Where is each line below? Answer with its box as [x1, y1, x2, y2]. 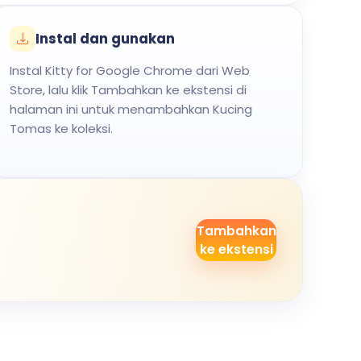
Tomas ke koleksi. [10, 120, 114, 137]
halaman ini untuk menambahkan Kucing [10, 101, 253, 118]
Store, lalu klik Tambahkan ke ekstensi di [10, 81, 247, 98]
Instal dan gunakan [35, 29, 176, 48]
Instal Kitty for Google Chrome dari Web [10, 62, 251, 79]
